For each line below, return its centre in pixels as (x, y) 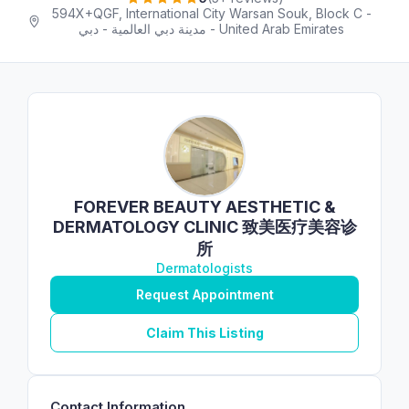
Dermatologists (204, 268)
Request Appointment (204, 294)
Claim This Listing (204, 333)
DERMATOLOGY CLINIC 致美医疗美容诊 (204, 227)
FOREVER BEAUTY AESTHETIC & (204, 207)
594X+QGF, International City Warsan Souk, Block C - (211, 13)
